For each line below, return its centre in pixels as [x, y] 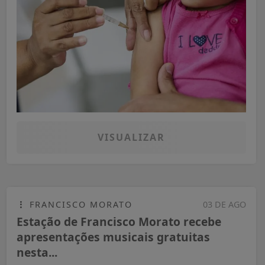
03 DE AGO [224, 204]
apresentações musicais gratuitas [113, 237]
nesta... [37, 252]
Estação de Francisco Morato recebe [119, 221]
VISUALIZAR [131, 137]
